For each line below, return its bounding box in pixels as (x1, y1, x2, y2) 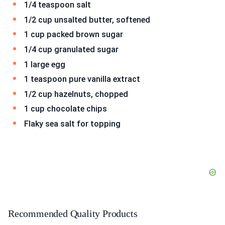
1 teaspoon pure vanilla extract (24, 74, 140, 84)
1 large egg (24, 59, 65, 69)
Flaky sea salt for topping (24, 119, 121, 129)
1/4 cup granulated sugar (24, 44, 119, 54)
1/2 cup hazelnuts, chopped (24, 89, 128, 99)
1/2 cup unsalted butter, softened (24, 15, 150, 25)
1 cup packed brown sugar (24, 30, 123, 40)
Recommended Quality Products (8, 207, 138, 219)
